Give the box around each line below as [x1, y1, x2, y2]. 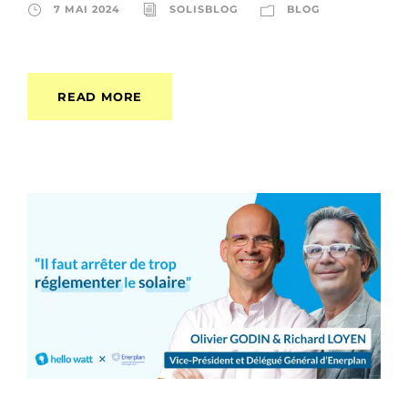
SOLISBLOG [169, 2, 238, 15]
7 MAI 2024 [54, 2, 120, 15]
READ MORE [57, 88, 143, 104]
